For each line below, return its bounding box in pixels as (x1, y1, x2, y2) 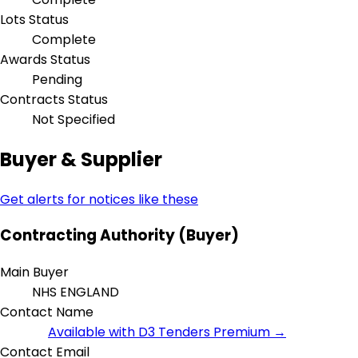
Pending (32, 70, 82, 89)
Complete (32, 30, 96, 49)
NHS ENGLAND (32, 283, 122, 302)
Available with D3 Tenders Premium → (48, 323, 286, 342)
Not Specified (32, 109, 115, 129)
